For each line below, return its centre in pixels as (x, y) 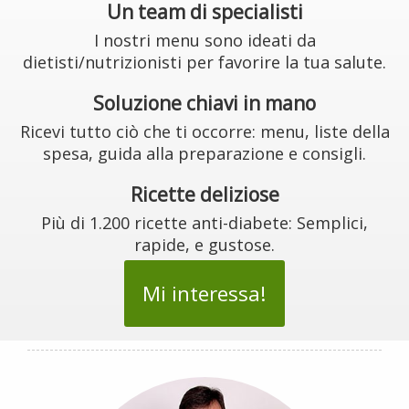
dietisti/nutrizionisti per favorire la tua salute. (204, 62)
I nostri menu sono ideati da (204, 40)
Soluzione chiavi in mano (204, 103)
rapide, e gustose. (204, 245)
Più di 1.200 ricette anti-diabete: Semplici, (204, 223)
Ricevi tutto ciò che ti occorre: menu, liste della (204, 131)
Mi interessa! (204, 294)
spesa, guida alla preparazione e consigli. (204, 153)
